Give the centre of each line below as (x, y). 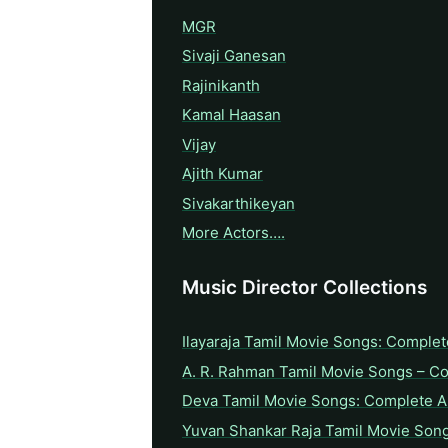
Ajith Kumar (222, 174)
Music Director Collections (304, 288)
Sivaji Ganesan (234, 56)
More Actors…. (233, 233)
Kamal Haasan (231, 115)
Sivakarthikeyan (238, 203)
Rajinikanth (221, 85)
